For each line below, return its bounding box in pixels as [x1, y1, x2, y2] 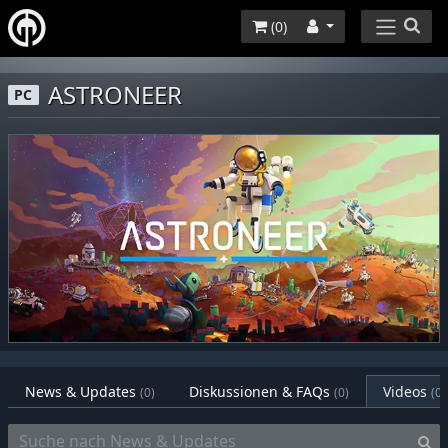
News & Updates [25, 381, 140, 401]
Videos [383, 381, 427, 401]
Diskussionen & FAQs [189, 381, 334, 401]
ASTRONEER [48, 77, 183, 111]
